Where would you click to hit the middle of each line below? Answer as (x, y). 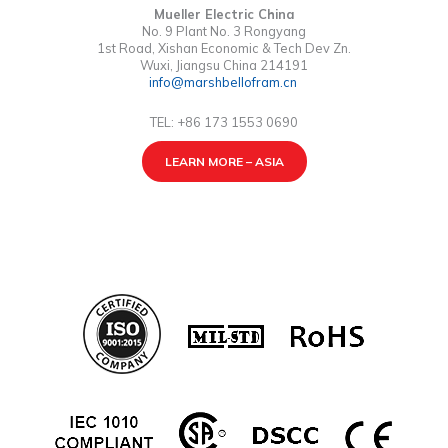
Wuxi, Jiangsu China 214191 (224, 65)
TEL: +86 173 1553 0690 (224, 121)
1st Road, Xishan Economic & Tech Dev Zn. (224, 48)
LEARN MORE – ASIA (224, 161)
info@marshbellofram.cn (224, 82)
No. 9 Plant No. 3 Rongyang (224, 31)
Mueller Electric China (224, 14)
